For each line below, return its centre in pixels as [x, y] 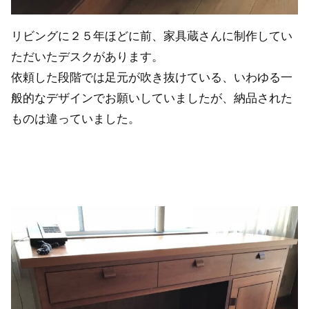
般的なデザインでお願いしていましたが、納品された [152, 99]
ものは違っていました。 [76, 119]
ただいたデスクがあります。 [87, 57]
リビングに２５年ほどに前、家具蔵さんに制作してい [152, 37]
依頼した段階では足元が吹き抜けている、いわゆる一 [152, 78]
